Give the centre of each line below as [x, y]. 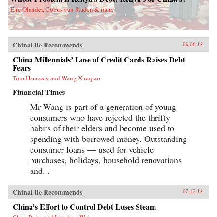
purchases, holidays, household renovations [106, 160]
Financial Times [39, 92]
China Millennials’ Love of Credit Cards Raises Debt [99, 60]
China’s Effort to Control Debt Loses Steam [84, 207]
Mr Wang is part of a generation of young [103, 107]
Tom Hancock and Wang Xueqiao [56, 78]
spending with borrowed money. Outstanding [108, 139]
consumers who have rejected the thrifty [100, 117]
